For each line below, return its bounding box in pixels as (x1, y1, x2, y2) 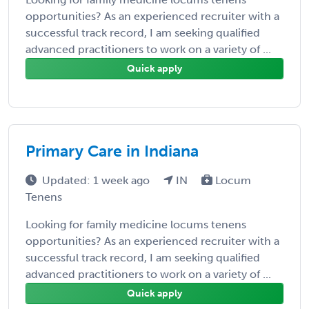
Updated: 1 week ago (42, 173, 152, 187)
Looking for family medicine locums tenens (26, 217, 246, 231)
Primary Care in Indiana (26, 141, 199, 161)
